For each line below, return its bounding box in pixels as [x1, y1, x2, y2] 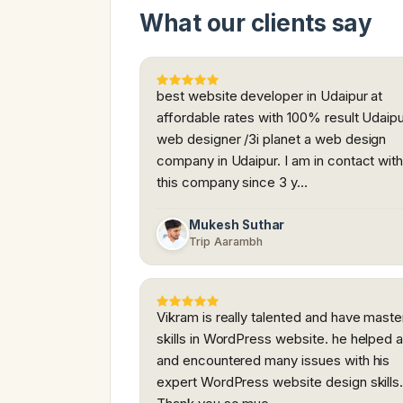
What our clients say [139, 9, 372, 38]
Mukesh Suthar [189, 218, 285, 233]
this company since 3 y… [157, 174, 308, 192]
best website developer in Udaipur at [157, 87, 383, 105]
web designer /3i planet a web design [157, 130, 387, 148]
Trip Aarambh [189, 235, 264, 249]
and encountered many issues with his [157, 352, 390, 370]
